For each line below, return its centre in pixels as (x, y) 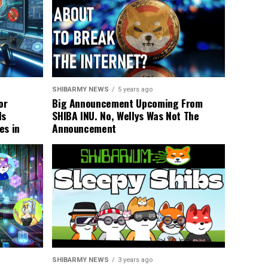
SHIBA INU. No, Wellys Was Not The (126, 116)
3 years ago (135, 260)
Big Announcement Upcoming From (127, 103)
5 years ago (135, 90)
